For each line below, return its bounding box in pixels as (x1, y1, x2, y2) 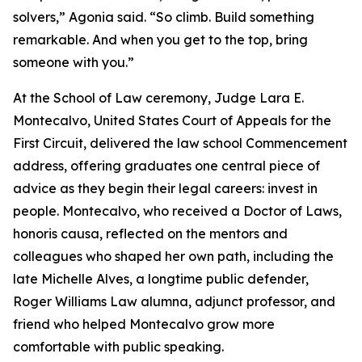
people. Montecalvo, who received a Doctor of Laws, (13, 203, 342, 219)
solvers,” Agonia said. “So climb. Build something (13, 9, 314, 25)
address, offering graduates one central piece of (13, 158, 320, 174)
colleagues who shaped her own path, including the (13, 248, 334, 264)
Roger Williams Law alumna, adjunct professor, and (13, 293, 335, 309)
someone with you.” (13, 54, 134, 70)
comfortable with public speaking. (13, 339, 224, 355)
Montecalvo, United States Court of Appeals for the (13, 112, 331, 128)
